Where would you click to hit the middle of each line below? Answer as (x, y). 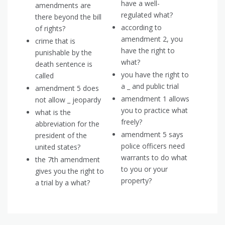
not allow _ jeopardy (68, 100)
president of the (61, 136)
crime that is (55, 41)
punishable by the (64, 53)
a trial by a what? (63, 183)
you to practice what (154, 110)
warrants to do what (154, 158)
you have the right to (155, 75)
